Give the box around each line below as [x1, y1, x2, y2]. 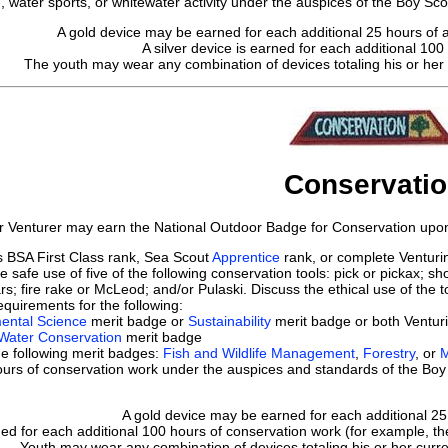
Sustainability [188, 313, 271, 330]
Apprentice [212, 249, 280, 266]
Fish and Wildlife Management [163, 345, 355, 362]
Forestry [363, 345, 415, 362]
